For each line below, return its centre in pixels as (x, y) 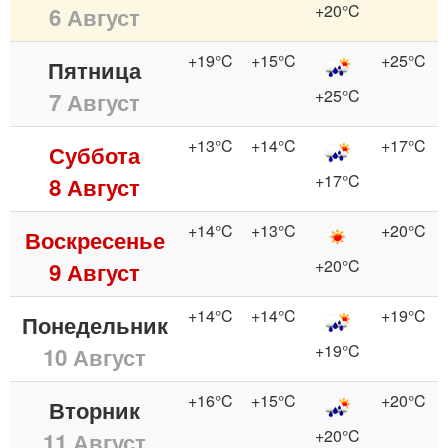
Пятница (94, 69)
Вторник (94, 409)
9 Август (94, 271)
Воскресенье (94, 239)
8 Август (94, 186)
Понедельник (94, 324)
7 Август (94, 101)
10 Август (94, 356)
